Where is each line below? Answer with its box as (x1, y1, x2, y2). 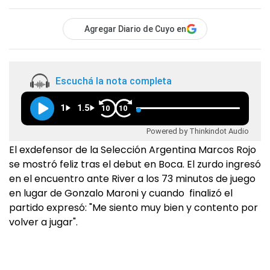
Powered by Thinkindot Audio (146, 126, 249, 136)
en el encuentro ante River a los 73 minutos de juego (9, 172, 256, 186)
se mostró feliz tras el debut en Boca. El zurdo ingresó (9, 157, 261, 172)
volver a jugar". (9, 215, 78, 230)
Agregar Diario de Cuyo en (84, 24, 186, 34)
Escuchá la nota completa (55, 75, 172, 87)
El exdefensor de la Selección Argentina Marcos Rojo (9, 143, 256, 157)
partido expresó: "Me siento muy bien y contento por (9, 201, 258, 215)
